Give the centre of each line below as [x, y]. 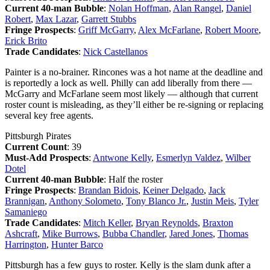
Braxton [218, 222]
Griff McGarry [106, 30]
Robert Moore [232, 30]
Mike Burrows [70, 233]
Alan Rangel [197, 8]
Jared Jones [191, 233]
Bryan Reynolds [167, 222]
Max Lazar [56, 19]
